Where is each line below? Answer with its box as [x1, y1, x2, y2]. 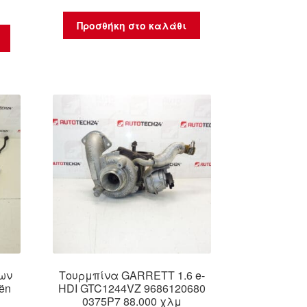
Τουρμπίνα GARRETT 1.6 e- [58, 267, 205, 284]
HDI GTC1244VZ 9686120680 [58, 280, 206, 297]
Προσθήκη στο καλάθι [77, 19, 187, 33]
